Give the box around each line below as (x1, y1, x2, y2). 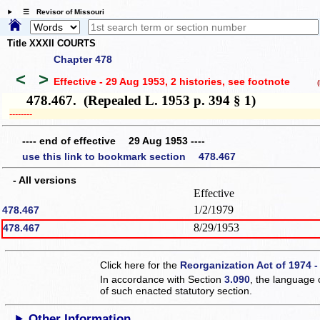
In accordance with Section (100, 273, 225, 285)
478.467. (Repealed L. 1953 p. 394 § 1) (9, 92, 256, 108)
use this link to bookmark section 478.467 (22, 150, 236, 162)
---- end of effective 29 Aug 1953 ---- (22, 135, 205, 147)
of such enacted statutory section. (100, 284, 253, 296)
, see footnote (221, 76, 290, 88)
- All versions (3, 174, 76, 186)
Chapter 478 (54, 53, 112, 65)
